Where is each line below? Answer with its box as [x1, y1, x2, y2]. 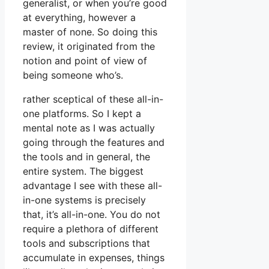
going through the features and [23, 136, 165, 149]
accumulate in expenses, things [23, 252, 165, 264]
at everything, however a [23, 11, 136, 24]
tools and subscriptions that [23, 237, 150, 250]
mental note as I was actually [23, 122, 155, 134]
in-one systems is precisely [23, 194, 146, 207]
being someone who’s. [23, 69, 123, 82]
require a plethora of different [23, 223, 159, 235]
